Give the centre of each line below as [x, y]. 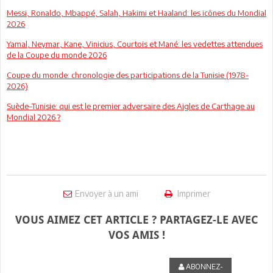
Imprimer [193, 193]
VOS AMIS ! [136, 235]
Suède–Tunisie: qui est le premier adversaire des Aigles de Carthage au [131, 106]
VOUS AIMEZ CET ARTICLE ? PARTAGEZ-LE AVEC [136, 219]
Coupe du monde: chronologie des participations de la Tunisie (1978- [128, 75]
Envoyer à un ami [106, 193]
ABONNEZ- [203, 266]
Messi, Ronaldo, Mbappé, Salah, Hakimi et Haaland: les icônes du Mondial [136, 12]
